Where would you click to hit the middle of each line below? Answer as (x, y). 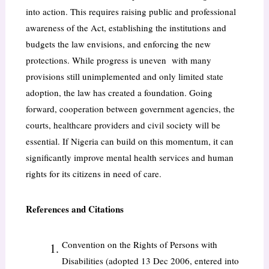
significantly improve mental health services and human (129, 158)
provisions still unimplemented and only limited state (124, 77)
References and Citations (74, 209)
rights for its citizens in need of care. (93, 174)
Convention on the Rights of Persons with (139, 245)
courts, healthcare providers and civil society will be (123, 125)
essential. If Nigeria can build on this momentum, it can (129, 141)
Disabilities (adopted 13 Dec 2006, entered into (150, 261)
